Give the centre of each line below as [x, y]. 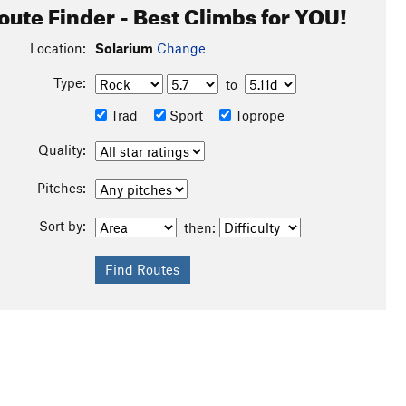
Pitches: [61, 188]
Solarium [124, 48]
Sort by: [62, 226]
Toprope [257, 115]
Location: [58, 48]
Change [181, 48]
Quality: [62, 150]
